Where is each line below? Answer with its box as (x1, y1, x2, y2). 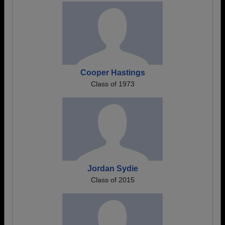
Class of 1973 (90, 80, 135, 88)
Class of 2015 (90, 176, 135, 184)
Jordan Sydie (87, 164, 138, 173)
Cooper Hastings (80, 68, 145, 77)
